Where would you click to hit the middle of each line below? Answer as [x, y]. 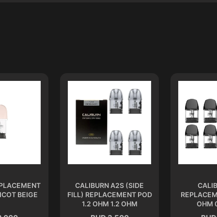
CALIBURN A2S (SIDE [109, 186]
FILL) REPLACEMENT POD [109, 195]
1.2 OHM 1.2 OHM [109, 204]
